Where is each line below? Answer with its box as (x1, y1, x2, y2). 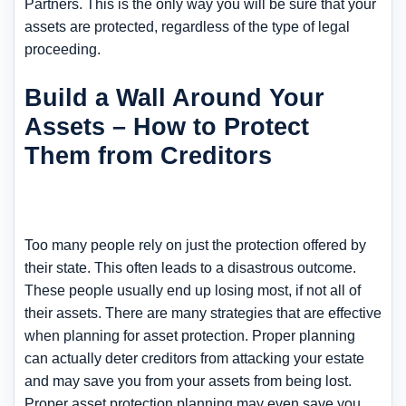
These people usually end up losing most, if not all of (24, 282, 361, 298)
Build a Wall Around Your (24, 82, 324, 111)
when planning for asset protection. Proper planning (24, 327, 355, 343)
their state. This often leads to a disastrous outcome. (24, 259, 356, 275)
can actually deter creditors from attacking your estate (24, 350, 364, 366)
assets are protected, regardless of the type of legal (24, 18, 350, 34)
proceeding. (24, 41, 101, 57)
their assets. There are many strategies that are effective (24, 304, 382, 321)
